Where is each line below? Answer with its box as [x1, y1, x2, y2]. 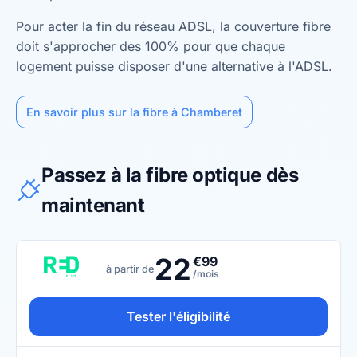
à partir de [106, 262, 155, 275]
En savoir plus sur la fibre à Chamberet [26, 105, 242, 119]
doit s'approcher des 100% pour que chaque [16, 38, 285, 54]
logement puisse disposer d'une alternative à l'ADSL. [16, 58, 332, 74]
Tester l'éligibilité [127, 308, 230, 324]
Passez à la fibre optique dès [41, 163, 299, 186]
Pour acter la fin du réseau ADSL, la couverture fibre [16, 18, 331, 34]
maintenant [41, 194, 145, 217]
